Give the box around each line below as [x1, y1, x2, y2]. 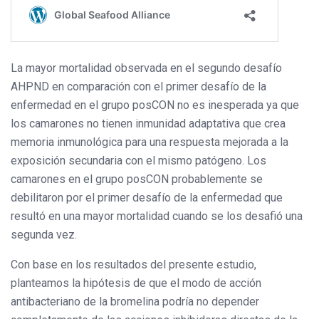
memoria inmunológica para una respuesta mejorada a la [11, 135, 288, 149]
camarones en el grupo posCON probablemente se [11, 172, 263, 186]
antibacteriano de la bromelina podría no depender [11, 294, 259, 308]
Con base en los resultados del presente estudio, [11, 257, 256, 271]
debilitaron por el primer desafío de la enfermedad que [11, 190, 283, 204]
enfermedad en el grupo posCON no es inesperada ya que [11, 98, 299, 112]
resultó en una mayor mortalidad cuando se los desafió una [11, 209, 303, 223]
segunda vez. [11, 227, 77, 241]
